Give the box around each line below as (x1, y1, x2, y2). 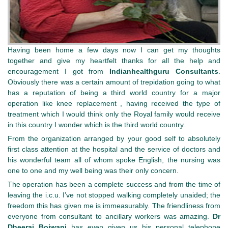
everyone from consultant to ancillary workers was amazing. (8, 212, 213, 221)
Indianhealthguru (109, 67, 176, 76)
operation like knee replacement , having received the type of (8, 99, 220, 108)
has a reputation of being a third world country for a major (8, 89, 220, 97)
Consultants (176, 67, 219, 76)
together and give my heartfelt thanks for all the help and (8, 56, 220, 65)
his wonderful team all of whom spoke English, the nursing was (8, 156, 220, 164)
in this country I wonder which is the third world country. (8, 121, 185, 129)
